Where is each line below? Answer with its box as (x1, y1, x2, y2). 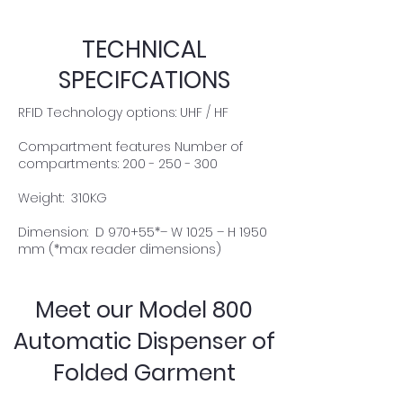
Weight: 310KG (18, 189, 107, 207)
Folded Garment (52, 357, 236, 389)
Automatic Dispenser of (13, 326, 275, 357)
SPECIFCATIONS (58, 64, 230, 96)
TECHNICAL (81, 33, 207, 66)
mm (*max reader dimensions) (18, 240, 221, 258)
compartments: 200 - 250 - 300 (18, 155, 218, 173)
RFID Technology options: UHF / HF (18, 103, 228, 121)
